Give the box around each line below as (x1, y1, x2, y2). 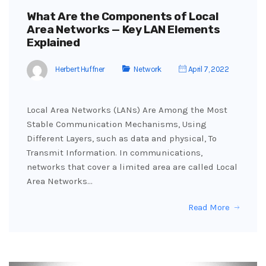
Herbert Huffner (55, 65, 104, 74)
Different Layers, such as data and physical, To (27, 132, 217, 144)
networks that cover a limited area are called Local (27, 161, 237, 172)
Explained (27, 35, 80, 49)
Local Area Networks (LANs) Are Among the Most (27, 104, 227, 115)
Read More (188, 201, 230, 213)
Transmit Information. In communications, (27, 147, 202, 158)
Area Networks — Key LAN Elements (27, 22, 220, 36)
